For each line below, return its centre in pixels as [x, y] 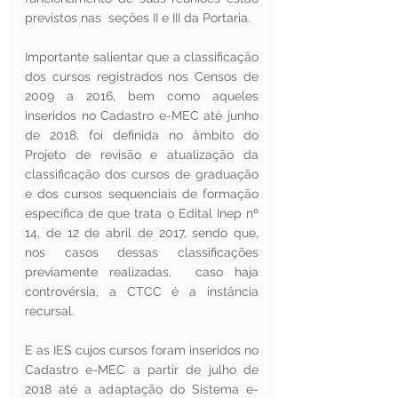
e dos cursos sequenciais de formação [142, 194]
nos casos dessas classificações [142, 252]
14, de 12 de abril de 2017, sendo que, [142, 233]
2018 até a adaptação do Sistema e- [142, 389]
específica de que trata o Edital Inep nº [142, 213]
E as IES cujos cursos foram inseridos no [142, 350]
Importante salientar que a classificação [142, 57]
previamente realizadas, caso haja [142, 272]
